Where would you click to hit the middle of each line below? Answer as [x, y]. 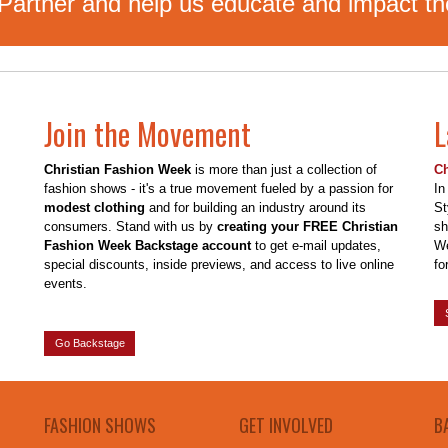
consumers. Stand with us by [130, 226]
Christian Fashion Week [117, 169]
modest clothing [94, 207]
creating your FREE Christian [307, 226]
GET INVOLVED [286, 425]
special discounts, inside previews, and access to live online [219, 264]
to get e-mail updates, [316, 245]
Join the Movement [147, 133]
